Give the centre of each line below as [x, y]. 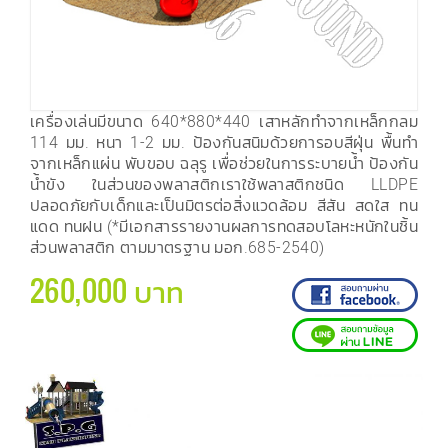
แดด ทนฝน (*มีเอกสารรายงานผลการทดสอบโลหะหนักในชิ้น [224, 226]
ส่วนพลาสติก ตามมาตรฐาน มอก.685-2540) [177, 247]
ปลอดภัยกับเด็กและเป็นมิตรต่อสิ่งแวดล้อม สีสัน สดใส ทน [224, 205]
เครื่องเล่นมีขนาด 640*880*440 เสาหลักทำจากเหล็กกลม [224, 121]
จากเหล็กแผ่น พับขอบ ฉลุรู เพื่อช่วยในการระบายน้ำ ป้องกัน [224, 163]
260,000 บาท [107, 290]
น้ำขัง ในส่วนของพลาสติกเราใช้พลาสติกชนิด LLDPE [224, 184]
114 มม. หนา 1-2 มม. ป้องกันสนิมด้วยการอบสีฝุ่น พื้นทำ [224, 142]
